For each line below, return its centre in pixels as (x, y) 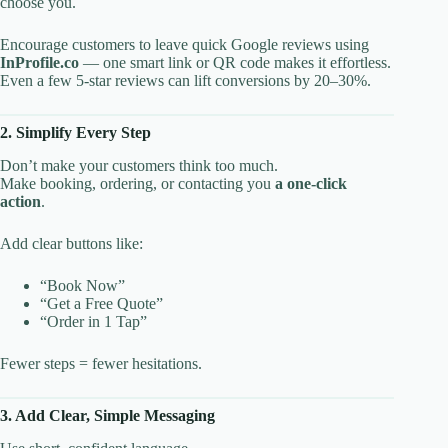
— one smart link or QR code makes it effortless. (235, 63)
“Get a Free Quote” (101, 303)
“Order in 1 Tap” (93, 321)
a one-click (311, 183)
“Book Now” (82, 285)
